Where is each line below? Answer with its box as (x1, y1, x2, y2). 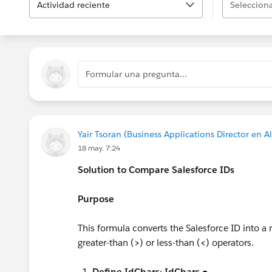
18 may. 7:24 (78, 143, 120, 153)
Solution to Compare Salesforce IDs (78, 164, 234, 175)
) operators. (206, 237, 256, 248)
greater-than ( (78, 237, 134, 248)
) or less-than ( (140, 237, 200, 248)
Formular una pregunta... (86, 69, 187, 80)
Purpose (78, 193, 114, 205)
